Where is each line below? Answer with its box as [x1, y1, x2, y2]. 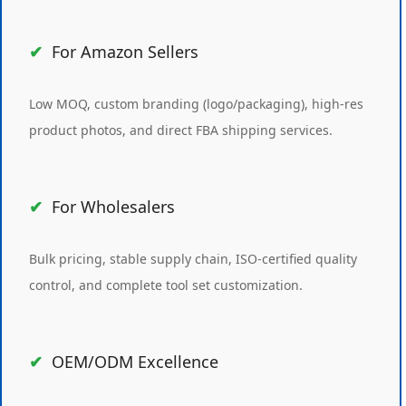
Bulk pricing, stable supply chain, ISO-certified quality [29, 250, 357, 267]
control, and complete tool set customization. [29, 276, 303, 294]
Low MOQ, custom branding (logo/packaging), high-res [29, 95, 363, 112]
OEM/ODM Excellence [52, 351, 218, 372]
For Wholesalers [52, 196, 175, 217]
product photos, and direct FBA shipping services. [29, 121, 333, 139]
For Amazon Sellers [52, 41, 198, 63]
